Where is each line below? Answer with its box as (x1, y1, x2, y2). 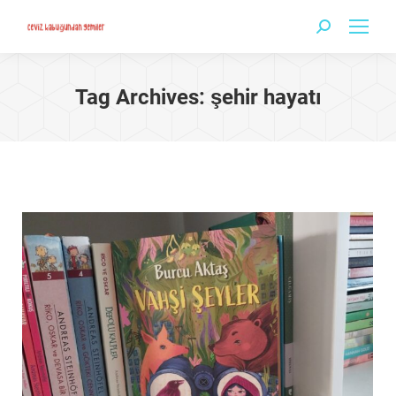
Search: (316, 22, 360, 38)
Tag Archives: (74, 85, 210, 110)
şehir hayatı (209, 85, 322, 110)
